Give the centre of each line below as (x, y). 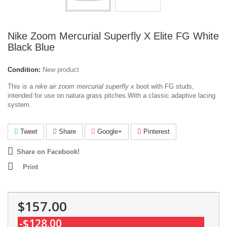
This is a (21, 86)
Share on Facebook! (48, 152)
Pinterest (156, 131)
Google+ (109, 131)
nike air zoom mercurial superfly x (85, 86)
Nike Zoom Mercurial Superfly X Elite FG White (113, 36)
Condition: (24, 70)
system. (20, 105)
